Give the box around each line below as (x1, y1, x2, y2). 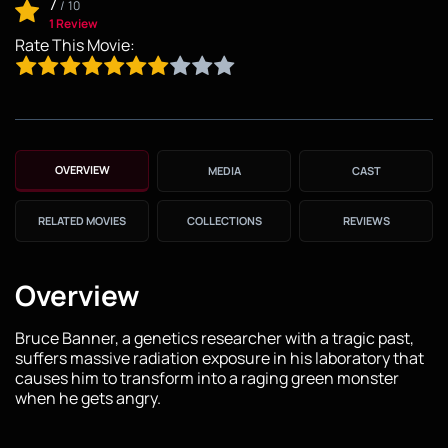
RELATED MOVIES (38, 212, 126, 228)
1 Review (49, 14, 98, 32)
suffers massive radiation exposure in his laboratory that (15, 346, 424, 369)
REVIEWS (342, 212, 390, 228)
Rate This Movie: (15, 33, 135, 56)
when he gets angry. (15, 386, 161, 409)
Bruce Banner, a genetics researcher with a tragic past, (15, 326, 414, 349)
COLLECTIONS (186, 212, 262, 228)
